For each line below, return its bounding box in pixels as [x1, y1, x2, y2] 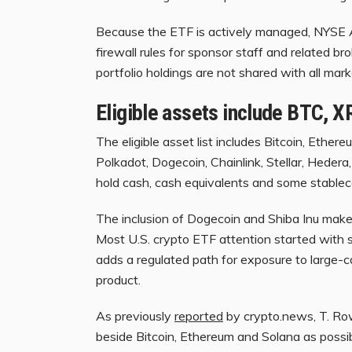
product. [96, 272, 141, 288]
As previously [96, 308, 174, 324]
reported [174, 308, 223, 324]
